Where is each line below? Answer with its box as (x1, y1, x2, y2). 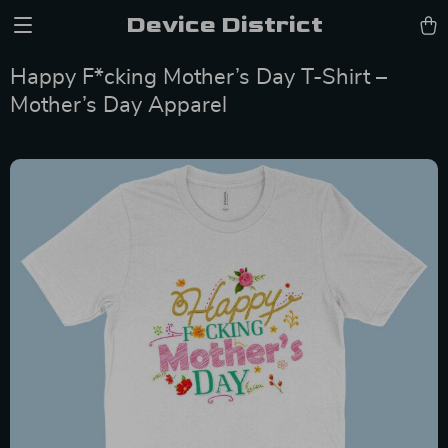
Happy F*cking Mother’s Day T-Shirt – (10, 66, 387, 88)
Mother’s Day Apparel (10, 94, 227, 116)
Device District (125, 10, 323, 39)
